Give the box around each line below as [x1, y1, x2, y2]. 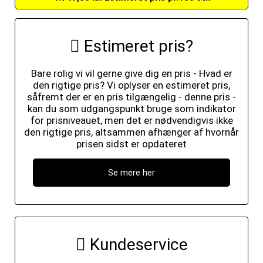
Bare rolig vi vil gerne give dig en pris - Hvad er [31, 68, 232, 79]
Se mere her [108, 167, 155, 178]
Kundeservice [85, 235, 188, 254]
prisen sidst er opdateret [76, 138, 187, 150]
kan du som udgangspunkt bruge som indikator [27, 103, 236, 114]
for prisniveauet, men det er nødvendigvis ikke [30, 114, 233, 126]
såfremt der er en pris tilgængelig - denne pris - [27, 91, 236, 103]
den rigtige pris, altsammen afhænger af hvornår [24, 126, 239, 138]
